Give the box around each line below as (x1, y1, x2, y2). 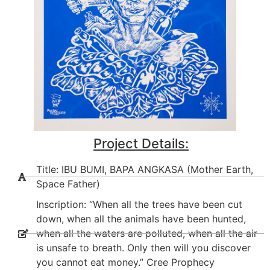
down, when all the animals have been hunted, (36, 213, 246, 225)
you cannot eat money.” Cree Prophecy (36, 256, 215, 269)
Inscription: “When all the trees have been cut (36, 198, 242, 211)
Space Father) (36, 178, 100, 190)
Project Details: (93, 136, 189, 152)
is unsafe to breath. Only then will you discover (36, 242, 251, 254)
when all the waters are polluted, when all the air (36, 227, 257, 240)
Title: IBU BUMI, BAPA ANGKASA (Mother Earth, (36, 163, 253, 176)
